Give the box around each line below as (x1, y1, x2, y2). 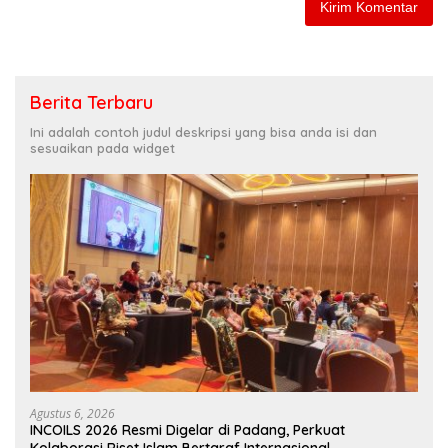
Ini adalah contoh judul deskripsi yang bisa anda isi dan (30, 123, 377, 140)
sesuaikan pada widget (30, 139, 175, 156)
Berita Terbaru (30, 90, 153, 114)
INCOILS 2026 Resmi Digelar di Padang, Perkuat (30, 421, 345, 440)
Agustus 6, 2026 (30, 405, 115, 423)
